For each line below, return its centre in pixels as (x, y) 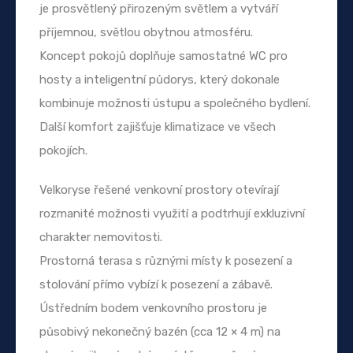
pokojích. (63, 150)
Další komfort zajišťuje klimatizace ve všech (158, 126)
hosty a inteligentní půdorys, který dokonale (160, 79)
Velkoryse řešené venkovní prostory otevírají (159, 190)
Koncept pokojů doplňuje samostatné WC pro (163, 56)
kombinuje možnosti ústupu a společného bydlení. (175, 103)
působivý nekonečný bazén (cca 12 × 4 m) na (160, 331)
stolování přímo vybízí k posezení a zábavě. (156, 284)
